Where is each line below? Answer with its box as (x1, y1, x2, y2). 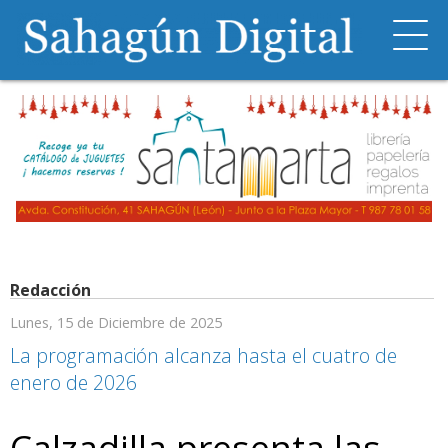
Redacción (10, 279, 91, 302)
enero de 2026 (10, 369, 137, 397)
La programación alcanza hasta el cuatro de (10, 342, 397, 370)
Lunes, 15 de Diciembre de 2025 (10, 313, 222, 333)
